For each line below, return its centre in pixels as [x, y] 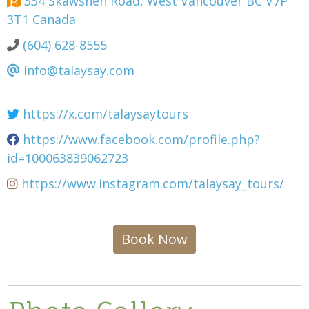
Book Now [154, 239]
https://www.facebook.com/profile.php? [140, 139]
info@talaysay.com [77, 70]
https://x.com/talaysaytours [104, 113]
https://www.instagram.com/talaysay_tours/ [151, 183]
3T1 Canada [41, 19]
